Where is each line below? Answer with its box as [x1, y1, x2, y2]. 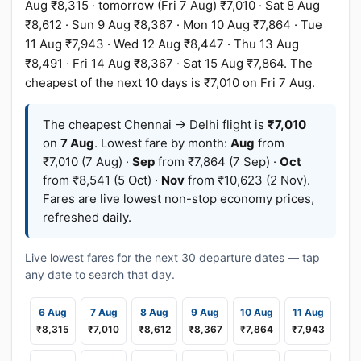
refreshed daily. [43, 210, 131, 225]
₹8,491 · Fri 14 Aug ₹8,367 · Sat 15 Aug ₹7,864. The [25, 56, 313, 71]
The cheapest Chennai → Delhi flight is [43, 117, 268, 132]
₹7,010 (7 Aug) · [43, 154, 132, 169]
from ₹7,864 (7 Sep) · [155, 154, 280, 169]
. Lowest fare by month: [94, 135, 230, 151]
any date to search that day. [25, 268, 175, 281]
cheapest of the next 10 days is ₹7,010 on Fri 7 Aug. [25, 75, 315, 90]
